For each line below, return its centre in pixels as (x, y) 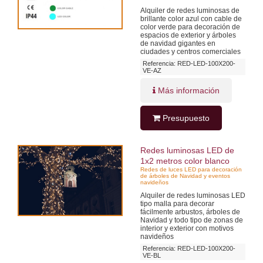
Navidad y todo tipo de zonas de (192, 220)
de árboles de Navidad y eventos (185, 176)
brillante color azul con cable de (191, 18)
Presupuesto (185, 118)
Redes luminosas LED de (187, 150)
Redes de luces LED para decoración (191, 169)
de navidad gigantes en (178, 43)
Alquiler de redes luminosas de (190, 10)
